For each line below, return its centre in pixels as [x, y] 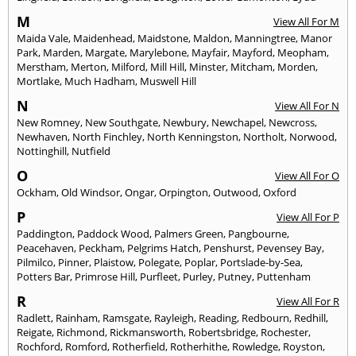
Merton [89, 66]
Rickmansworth [147, 332]
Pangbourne [257, 233]
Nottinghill [42, 151]
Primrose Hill [105, 276]
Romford [86, 346]
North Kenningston [193, 136]
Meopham [302, 52]
